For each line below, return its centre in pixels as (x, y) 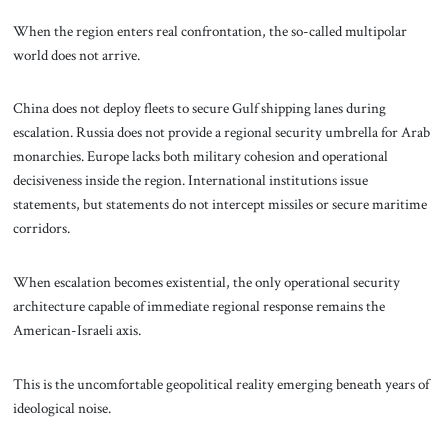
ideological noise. (61, 407)
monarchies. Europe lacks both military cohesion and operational (200, 156)
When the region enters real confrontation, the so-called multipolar (209, 30)
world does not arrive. (76, 54)
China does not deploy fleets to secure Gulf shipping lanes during (199, 108)
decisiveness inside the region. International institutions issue (190, 180)
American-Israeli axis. (76, 330)
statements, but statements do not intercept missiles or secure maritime (219, 204)
